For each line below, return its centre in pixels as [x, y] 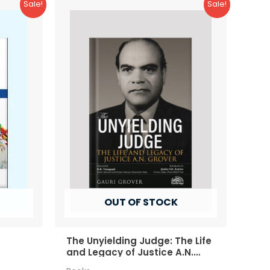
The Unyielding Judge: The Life [139, 240]
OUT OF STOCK [141, 202]
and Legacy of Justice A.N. [130, 252]
